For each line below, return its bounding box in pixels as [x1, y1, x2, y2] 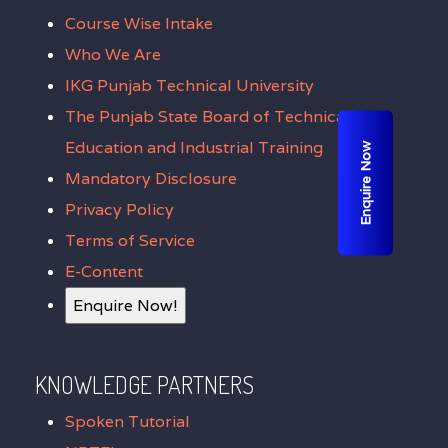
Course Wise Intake [65, 13, 213, 34]
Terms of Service [65, 230, 195, 251]
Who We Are [65, 44, 161, 65]
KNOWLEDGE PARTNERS [35, 369, 254, 400]
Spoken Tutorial [65, 411, 190, 432]
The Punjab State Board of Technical [65, 106, 350, 127]
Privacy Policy [65, 199, 174, 220]
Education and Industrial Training [65, 137, 323, 158]
